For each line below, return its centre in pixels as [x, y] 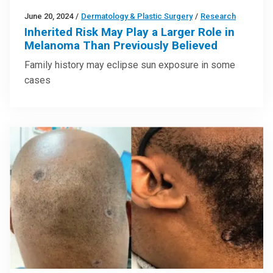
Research [218, 16]
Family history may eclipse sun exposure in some [130, 65]
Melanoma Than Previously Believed [121, 46]
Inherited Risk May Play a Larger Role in [129, 32]
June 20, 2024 [49, 16]
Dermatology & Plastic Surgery [137, 16]
